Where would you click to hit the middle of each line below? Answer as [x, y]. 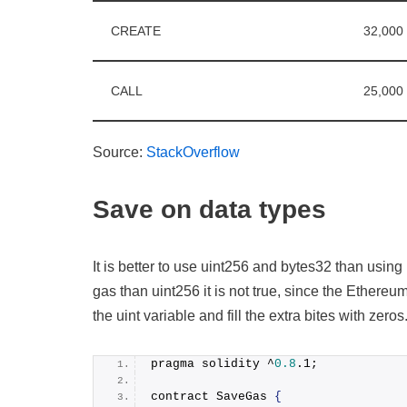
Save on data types [209, 210]
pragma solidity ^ [213, 364]
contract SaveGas [213, 397]
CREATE [136, 31]
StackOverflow [193, 153]
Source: [119, 153]
